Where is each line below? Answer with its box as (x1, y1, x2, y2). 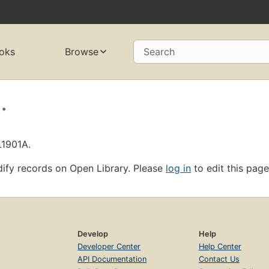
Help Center (198, 241, 241, 251)
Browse (64, 46, 98, 58)
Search (143, 46, 175, 58)
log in (166, 162, 191, 174)
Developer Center (77, 241, 141, 251)
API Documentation (77, 254, 147, 264)
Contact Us (198, 254, 240, 264)
